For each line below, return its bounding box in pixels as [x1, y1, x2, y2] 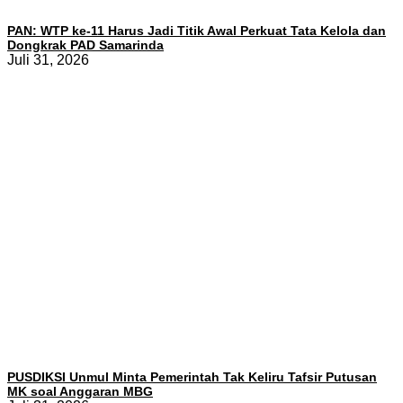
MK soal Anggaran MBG [7, 383, 153, 399]
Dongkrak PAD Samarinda [7, 37, 164, 52]
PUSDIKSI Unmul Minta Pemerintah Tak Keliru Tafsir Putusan [7, 369, 377, 384]
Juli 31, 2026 [7, 51, 89, 67]
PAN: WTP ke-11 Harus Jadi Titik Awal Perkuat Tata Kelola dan [7, 22, 386, 38]
